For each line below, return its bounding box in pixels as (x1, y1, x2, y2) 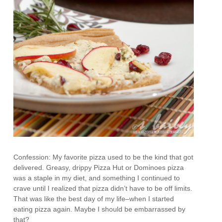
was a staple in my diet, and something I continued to (13, 174, 180, 182)
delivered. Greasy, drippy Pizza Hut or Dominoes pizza (13, 164, 184, 172)
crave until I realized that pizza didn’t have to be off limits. (13, 184, 193, 193)
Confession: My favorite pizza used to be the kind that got (13, 153, 194, 162)
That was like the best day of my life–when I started (13, 195, 174, 203)
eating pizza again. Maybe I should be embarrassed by (13, 205, 186, 214)
